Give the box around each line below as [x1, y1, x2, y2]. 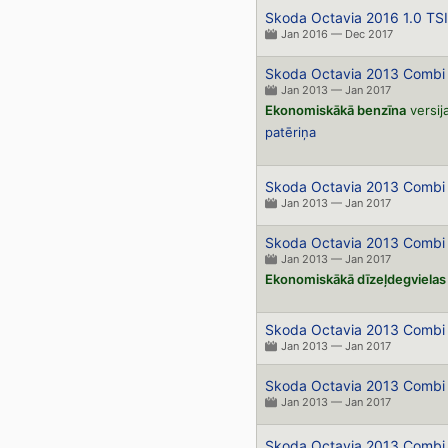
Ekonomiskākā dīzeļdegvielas [264, 271, 446, 287]
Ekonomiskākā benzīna [264, 102, 406, 118]
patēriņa [264, 124, 316, 140]
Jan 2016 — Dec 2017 [280, 27, 393, 41]
